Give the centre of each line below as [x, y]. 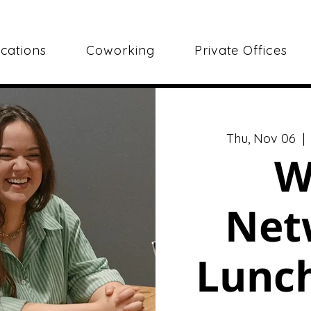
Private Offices [241, 50]
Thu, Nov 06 [261, 138]
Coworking [120, 50]
